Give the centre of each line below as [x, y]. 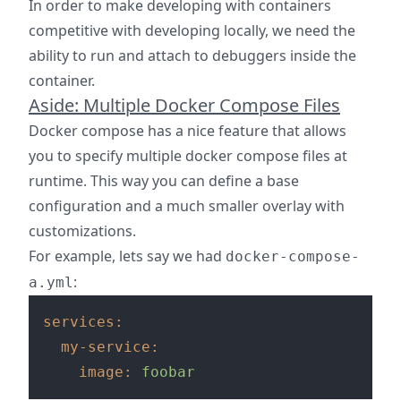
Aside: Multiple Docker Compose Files [184, 105]
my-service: [110, 347]
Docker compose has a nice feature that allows [188, 131]
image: [106, 372]
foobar [168, 372]
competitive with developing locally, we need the [192, 30]
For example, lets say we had [127, 256]
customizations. [82, 231]
